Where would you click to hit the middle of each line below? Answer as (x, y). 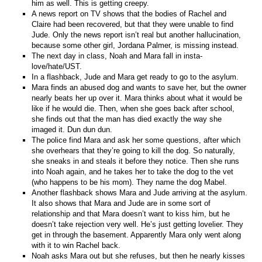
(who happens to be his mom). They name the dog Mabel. (130, 182)
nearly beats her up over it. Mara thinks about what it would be (137, 98)
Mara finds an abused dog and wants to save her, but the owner (139, 87)
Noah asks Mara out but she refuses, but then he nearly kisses (139, 256)
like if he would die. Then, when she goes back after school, (133, 108)
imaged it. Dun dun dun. (72, 129)
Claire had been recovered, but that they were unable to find (133, 24)
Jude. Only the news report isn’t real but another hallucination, (137, 35)
